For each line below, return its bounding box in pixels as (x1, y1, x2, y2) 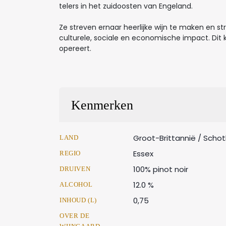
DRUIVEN (60, 165, 91, 173)
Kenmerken (71, 98, 133, 112)
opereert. (59, 43, 91, 53)
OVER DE (60, 212, 90, 219)
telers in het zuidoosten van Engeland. (59, 1, 193, 11)
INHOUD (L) (60, 196, 97, 204)
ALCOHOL (60, 181, 93, 188)
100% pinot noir (133, 164, 188, 175)
